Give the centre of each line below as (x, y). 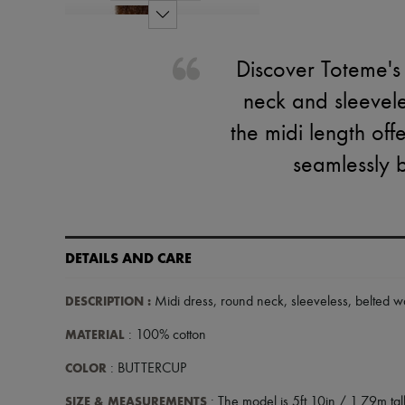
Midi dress (182, 302)
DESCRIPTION (104, 301)
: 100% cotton (165, 335)
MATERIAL (95, 335)
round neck (252, 302)
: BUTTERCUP (146, 369)
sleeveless (320, 302)
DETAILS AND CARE (128, 258)
